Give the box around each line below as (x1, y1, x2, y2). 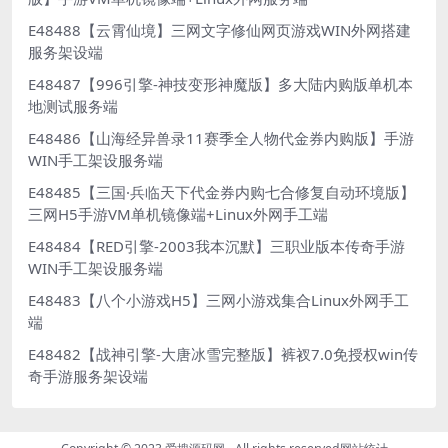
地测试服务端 (28, 96, 118, 116)
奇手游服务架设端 (28, 366, 148, 386)
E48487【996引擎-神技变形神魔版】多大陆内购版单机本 (28, 74, 413, 94)
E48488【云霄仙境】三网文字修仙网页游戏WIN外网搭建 (28, 20, 411, 40)
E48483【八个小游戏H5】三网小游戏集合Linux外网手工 (28, 290, 409, 310)
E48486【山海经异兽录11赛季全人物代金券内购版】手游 (28, 128, 414, 148)
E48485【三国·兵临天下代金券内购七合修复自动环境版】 (28, 182, 415, 202)
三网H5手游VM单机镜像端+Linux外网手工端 (28, 204, 328, 224)
